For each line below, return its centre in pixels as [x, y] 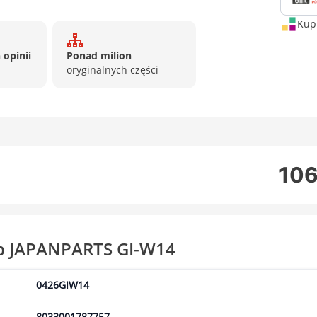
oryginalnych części [112, 70]
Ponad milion [99, 56]
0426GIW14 [63, 285]
